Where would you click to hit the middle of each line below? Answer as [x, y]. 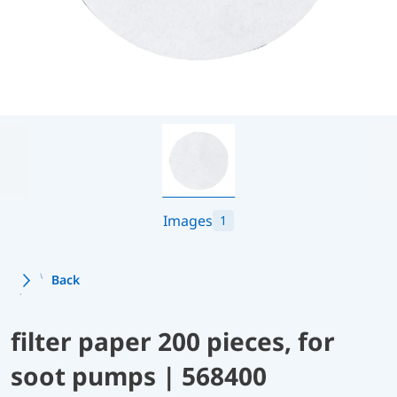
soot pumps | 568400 [139, 375]
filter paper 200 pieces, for [173, 341]
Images [188, 220]
